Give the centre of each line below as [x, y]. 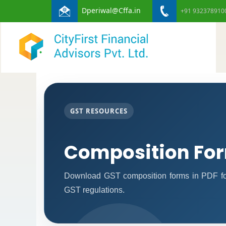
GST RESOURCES [99, 111]
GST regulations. [94, 190]
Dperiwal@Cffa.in [111, 10]
